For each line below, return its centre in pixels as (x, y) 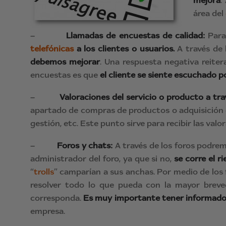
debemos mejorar (65, 62)
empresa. (48, 211)
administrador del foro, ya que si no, (102, 158)
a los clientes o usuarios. (124, 48)
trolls (44, 172)
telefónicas (52, 48)
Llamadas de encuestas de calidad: (137, 35)
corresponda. (57, 198)
